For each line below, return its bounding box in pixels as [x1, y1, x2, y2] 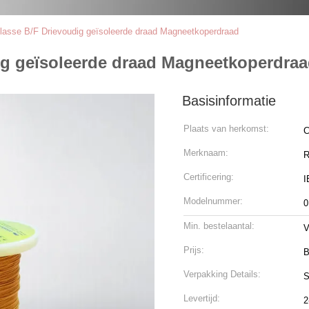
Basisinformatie [182, 93, 276, 108]
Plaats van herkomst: [183, 123, 269, 134]
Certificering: [183, 172, 234, 182]
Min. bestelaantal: [183, 221, 255, 231]
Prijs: [183, 245, 204, 255]
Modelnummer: [183, 196, 243, 206]
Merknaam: [183, 148, 228, 158]
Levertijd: [183, 293, 220, 303]
